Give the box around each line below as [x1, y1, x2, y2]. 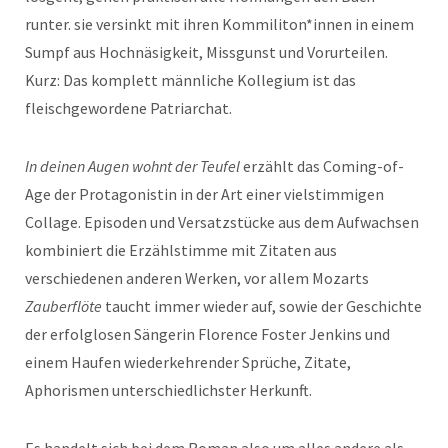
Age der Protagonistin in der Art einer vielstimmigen [25, 184, 384, 205]
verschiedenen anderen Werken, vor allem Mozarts [25, 268, 369, 289]
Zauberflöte [25, 296, 102, 317]
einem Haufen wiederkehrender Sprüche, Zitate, [25, 352, 351, 373]
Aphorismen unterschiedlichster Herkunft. [25, 380, 312, 401]
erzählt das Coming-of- [240, 156, 404, 177]
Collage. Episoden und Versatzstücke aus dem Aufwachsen [25, 212, 419, 233]
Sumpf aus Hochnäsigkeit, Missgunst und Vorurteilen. [25, 42, 388, 63]
